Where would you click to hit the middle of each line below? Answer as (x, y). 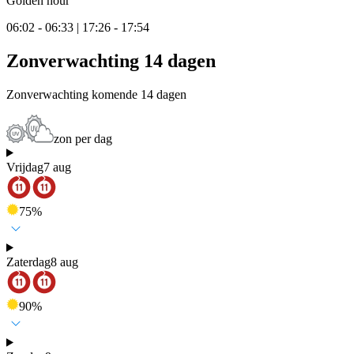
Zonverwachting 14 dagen (111, 60)
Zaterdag (28, 262)
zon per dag (83, 138)
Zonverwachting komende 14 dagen (96, 94)
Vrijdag (25, 167)
